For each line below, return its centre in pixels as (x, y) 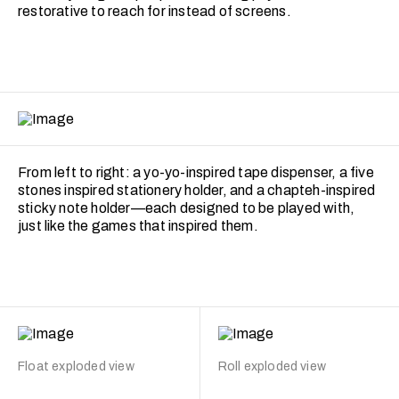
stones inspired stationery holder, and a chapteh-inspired (197, 191)
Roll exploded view (272, 366)
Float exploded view (76, 366)
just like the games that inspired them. (138, 226)
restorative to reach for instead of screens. (155, 12)
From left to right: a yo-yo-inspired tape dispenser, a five (196, 173)
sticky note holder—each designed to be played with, (187, 208)
